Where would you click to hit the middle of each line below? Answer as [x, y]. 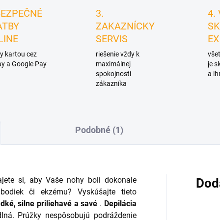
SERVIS [112, 39]
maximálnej [113, 64]
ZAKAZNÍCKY [125, 26]
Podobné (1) [99, 130]
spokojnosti [114, 74]
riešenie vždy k [118, 54]
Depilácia [120, 204]
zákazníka [111, 84]
